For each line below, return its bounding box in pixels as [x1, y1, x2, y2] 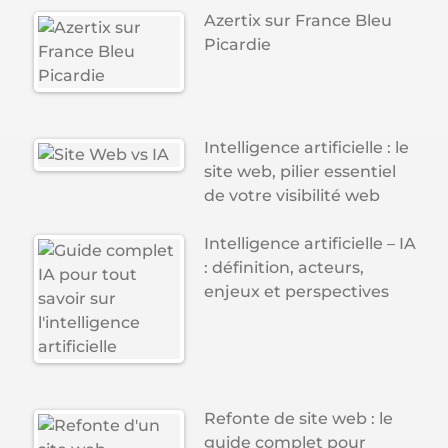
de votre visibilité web [204, 186, 381, 206]
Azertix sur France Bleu [204, 11, 393, 31]
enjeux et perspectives [204, 282, 390, 302]
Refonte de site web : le [204, 409, 394, 429]
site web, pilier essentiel [204, 162, 397, 182]
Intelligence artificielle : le [204, 138, 410, 158]
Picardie [204, 35, 272, 55]
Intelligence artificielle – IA [204, 234, 417, 254]
